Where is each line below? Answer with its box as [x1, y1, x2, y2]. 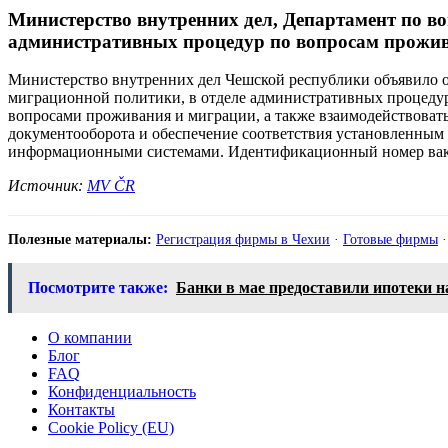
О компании [48, 328, 132, 346]
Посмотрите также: [28, 278, 168, 296]
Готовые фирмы [343, 231, 438, 248]
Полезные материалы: [8, 231, 152, 248]
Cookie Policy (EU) [48, 418, 174, 436]
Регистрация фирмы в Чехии [156, 231, 330, 248]
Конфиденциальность [48, 382, 196, 400]
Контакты [48, 400, 115, 418]
